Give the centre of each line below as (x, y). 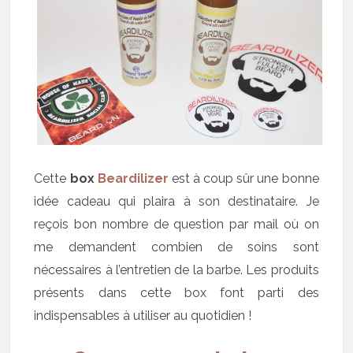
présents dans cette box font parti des (176, 293)
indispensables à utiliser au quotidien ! (143, 316)
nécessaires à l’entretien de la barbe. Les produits (176, 270)
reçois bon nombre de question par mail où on (176, 225)
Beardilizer (133, 179)
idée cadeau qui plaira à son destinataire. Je (176, 202)
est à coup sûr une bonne (243, 179)
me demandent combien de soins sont (176, 247)
